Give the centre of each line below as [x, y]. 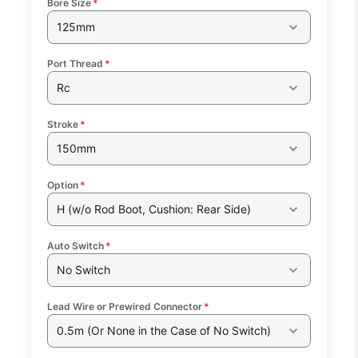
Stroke [63, 124]
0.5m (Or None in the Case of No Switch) [163, 331]
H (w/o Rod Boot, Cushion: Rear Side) [153, 209]
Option [63, 185]
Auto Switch [76, 245]
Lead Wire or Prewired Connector [125, 306]
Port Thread [76, 63]
